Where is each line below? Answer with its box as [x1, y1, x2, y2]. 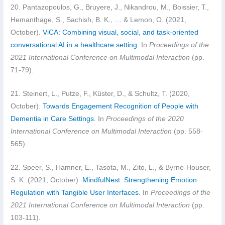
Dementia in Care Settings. [11, 115, 96, 123]
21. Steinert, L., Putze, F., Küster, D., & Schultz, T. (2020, [11, 89, 190, 97]
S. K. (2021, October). [11, 176, 83, 184]
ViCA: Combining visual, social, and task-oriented [43, 29, 199, 37]
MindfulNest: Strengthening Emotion [82, 176, 197, 184]
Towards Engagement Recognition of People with [43, 102, 199, 110]
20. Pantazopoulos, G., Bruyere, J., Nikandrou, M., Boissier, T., [11, 4, 209, 12]
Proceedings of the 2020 [106, 115, 184, 123]
